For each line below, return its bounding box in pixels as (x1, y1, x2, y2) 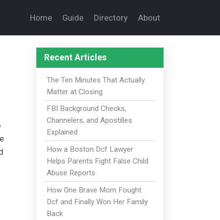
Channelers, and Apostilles (46, 116, 132, 125)
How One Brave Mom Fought (46, 185, 141, 194)
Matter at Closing (46, 87, 103, 96)
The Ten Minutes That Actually (46, 75, 145, 84)
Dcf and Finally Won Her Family (46, 197, 148, 206)
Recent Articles (44, 53, 107, 63)
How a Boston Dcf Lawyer (46, 145, 133, 154)
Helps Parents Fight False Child (46, 157, 148, 166)
